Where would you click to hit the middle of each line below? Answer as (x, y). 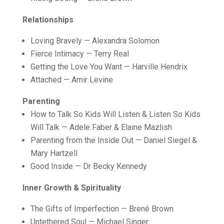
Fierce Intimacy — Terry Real (79, 54)
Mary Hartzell (54, 153)
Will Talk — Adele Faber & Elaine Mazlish (101, 127)
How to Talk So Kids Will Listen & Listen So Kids (115, 114)
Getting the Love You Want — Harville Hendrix (109, 67)
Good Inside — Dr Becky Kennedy (88, 166)
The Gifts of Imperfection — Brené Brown (102, 209)
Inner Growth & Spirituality (71, 188)
